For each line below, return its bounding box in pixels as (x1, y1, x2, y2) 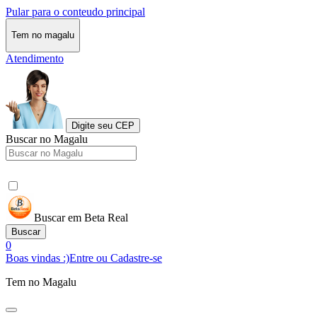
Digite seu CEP (71, 120, 134, 131)
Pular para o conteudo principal (6, 6, 145, 18)
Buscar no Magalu (6, 132, 88, 145)
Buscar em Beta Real (34, 211, 128, 224)
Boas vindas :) (6, 251, 69, 264)
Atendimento (6, 52, 64, 64)
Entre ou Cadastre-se (69, 251, 162, 264)
